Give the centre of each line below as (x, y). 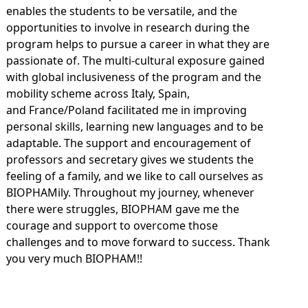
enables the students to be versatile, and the (121, 11)
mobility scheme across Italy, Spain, (98, 93)
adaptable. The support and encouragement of (128, 143)
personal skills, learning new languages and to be (134, 126)
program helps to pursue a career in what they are (137, 44)
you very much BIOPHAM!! (74, 258)
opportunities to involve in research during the (128, 27)
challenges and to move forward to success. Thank (138, 242)
